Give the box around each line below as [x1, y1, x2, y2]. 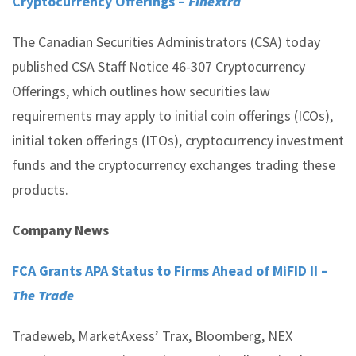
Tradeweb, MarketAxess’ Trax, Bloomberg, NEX [12, 327, 292, 345]
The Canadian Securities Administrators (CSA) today [12, 33, 320, 51]
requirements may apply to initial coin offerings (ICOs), [12, 106, 333, 125]
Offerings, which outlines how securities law [12, 82, 270, 100]
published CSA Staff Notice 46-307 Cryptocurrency [12, 57, 305, 75]
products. [12, 180, 68, 199]
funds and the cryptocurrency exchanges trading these [12, 156, 335, 174]
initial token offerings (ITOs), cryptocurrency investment [12, 131, 344, 149]
